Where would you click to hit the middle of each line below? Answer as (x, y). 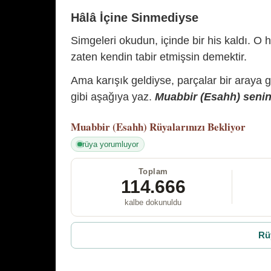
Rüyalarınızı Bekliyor (198, 127)
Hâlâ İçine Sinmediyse (135, 17)
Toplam (153, 171)
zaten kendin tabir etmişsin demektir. (159, 57)
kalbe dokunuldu (153, 202)
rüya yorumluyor (110, 144)
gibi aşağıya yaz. (113, 97)
